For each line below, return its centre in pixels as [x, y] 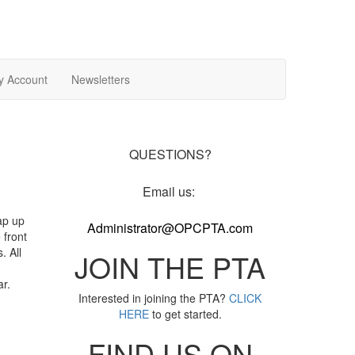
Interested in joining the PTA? [154, 298]
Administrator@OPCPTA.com [170, 228]
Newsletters [101, 80]
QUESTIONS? [170, 155]
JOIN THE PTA [170, 267]
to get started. [185, 314]
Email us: [170, 192]
